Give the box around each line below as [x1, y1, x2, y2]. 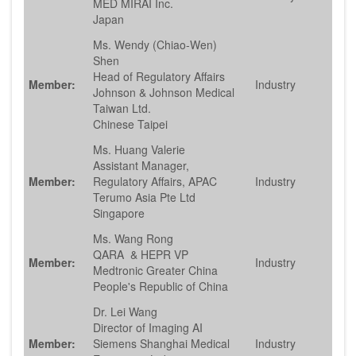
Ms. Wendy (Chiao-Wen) [93, 37, 217, 53]
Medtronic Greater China [93, 262, 218, 279]
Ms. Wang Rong [93, 230, 176, 247]
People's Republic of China [93, 278, 228, 295]
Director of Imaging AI [93, 319, 203, 336]
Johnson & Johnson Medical [93, 84, 234, 101]
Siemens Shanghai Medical [93, 335, 230, 352]
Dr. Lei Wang [93, 304, 157, 320]
